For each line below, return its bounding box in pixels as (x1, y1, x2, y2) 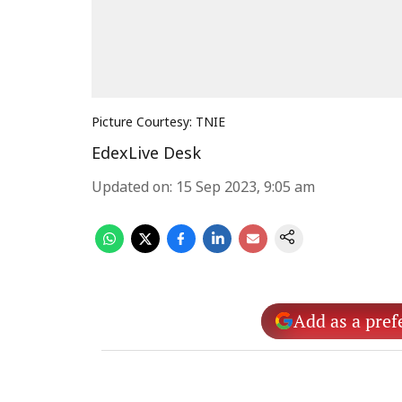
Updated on (92, 179, 170, 197)
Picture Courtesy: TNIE (92, 116, 225, 131)
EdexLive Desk (92, 144, 201, 165)
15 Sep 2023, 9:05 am (176, 179, 315, 197)
